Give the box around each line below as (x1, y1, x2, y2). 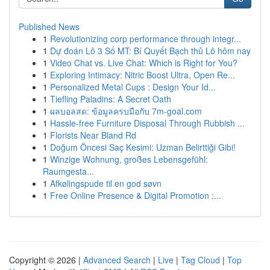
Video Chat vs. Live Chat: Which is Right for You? (50, 57, 237, 69)
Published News (19, 20, 80, 33)
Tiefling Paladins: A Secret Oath (50, 93, 171, 105)
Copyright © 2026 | (9, 254, 83, 266)
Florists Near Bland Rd (50, 129, 136, 141)
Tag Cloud (181, 254, 220, 266)
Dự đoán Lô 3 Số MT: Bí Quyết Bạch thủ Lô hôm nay (50, 45, 251, 57)
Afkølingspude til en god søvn (50, 177, 162, 189)
